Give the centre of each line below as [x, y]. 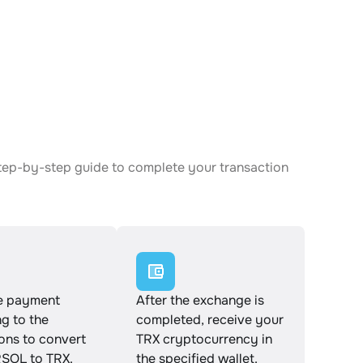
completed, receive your [210, 320]
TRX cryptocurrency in [204, 339]
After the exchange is [200, 300]
